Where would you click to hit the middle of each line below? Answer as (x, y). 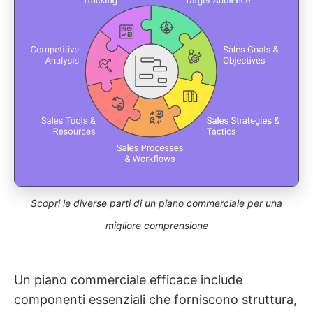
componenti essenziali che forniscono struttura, (155, 299)
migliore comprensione (156, 225)
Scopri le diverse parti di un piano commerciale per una (156, 203)
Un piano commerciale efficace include (128, 279)
